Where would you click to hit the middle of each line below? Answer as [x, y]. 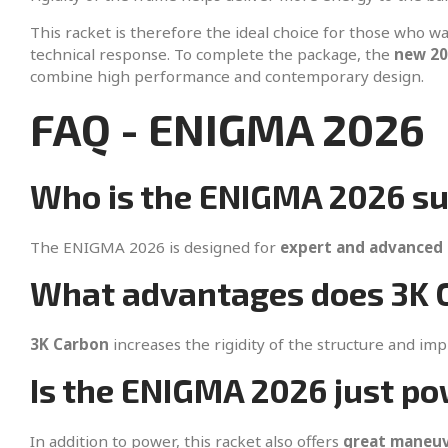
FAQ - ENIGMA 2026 [227, 129]
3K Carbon [69, 344]
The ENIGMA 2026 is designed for [155, 247]
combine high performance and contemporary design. [227, 76]
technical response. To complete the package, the [212, 54]
